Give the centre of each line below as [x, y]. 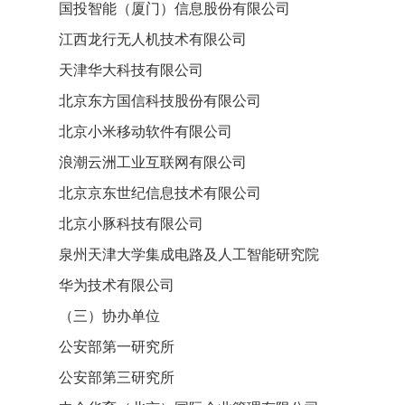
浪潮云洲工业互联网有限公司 [138, 162]
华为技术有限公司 [102, 285]
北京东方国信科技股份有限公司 [146, 101]
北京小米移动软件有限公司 [131, 132]
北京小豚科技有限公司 [117, 224]
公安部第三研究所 [102, 377]
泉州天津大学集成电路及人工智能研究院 [174, 254]
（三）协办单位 [95, 316]
